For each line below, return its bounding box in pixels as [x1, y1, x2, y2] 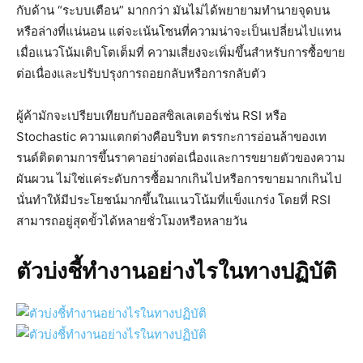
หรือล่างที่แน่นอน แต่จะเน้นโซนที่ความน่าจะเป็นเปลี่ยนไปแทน [16, 23, 341, 40]
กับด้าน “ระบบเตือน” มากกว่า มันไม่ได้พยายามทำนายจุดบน [16, 2, 330, 19]
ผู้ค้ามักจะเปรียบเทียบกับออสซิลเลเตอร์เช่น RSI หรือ [16, 108, 287, 124]
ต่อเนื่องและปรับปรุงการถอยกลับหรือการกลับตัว [16, 66, 266, 82]
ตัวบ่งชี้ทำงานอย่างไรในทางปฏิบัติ [16, 258, 337, 285]
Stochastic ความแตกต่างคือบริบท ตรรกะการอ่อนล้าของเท [16, 129, 327, 145]
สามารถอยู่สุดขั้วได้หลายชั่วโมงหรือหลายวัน [16, 213, 247, 229]
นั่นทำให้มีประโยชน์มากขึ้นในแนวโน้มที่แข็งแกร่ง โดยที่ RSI [16, 192, 331, 208]
